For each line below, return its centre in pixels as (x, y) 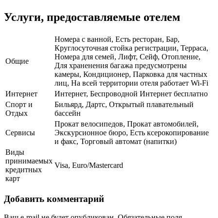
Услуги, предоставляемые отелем (92, 17)
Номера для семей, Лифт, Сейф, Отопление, (127, 57)
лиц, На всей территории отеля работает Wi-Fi (131, 83)
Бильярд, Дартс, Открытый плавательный (124, 105)
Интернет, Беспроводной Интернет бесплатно (131, 94)
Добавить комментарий (54, 199)
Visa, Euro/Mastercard (89, 165)
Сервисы (20, 133)
